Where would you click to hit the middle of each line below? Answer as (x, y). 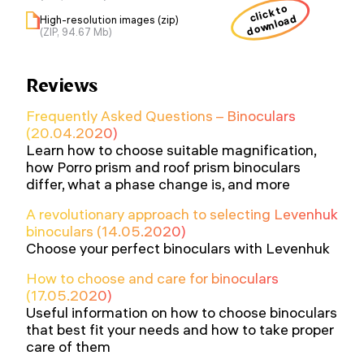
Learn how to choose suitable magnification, (171, 149)
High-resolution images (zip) (109, 19)
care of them (68, 346)
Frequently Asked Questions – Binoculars (161, 115)
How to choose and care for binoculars (152, 278)
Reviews (62, 85)
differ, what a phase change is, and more (158, 184)
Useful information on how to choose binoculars (182, 312)
